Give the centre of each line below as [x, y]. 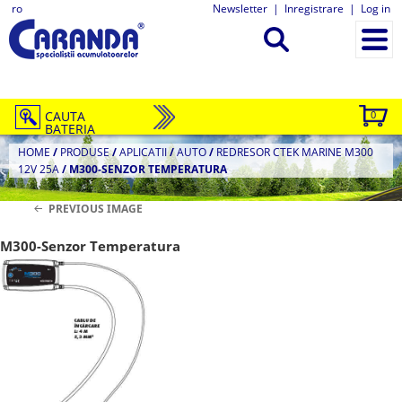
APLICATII [143, 152]
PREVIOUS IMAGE [95, 209]
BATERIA [70, 129]
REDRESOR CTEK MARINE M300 [295, 152]
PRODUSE [85, 152]
